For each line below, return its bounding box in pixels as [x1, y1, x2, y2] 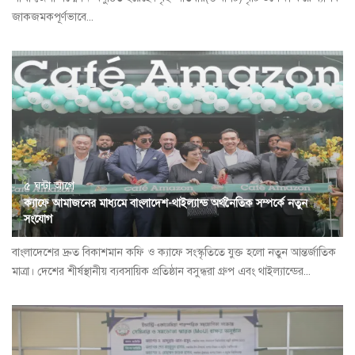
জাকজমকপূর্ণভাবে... [12, 10, 94, 25]
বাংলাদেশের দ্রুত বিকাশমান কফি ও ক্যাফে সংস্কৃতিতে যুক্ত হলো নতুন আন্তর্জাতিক [12, 246, 336, 260]
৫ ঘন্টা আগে [24, 179, 74, 193]
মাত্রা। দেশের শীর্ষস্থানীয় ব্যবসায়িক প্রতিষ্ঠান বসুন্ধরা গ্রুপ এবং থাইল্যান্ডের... [12, 265, 311, 279]
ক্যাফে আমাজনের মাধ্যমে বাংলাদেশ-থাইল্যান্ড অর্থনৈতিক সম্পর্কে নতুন [24, 197, 307, 211]
